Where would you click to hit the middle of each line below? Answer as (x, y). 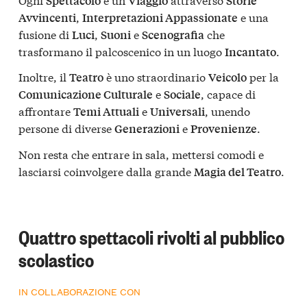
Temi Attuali (106, 112)
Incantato (250, 51)
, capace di (228, 94)
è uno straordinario (156, 77)
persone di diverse (66, 128)
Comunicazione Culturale (86, 95)
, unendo (228, 111)
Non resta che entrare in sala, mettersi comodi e (141, 153)
